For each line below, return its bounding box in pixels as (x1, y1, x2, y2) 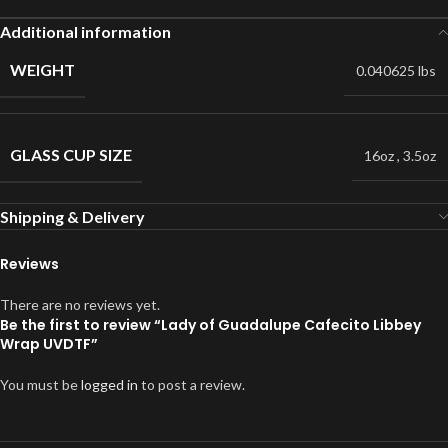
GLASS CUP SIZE (10, 145, 132, 164)
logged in (81, 376, 138, 393)
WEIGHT (10, 60, 75, 79)
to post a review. (138, 376, 245, 393)
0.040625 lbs (356, 62, 436, 79)
